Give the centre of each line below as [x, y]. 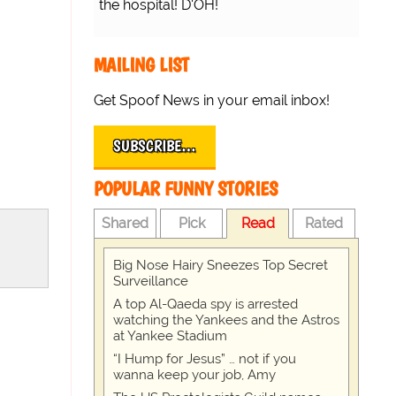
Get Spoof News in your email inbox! [212, 101]
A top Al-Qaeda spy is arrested [206, 305]
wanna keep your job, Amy [194, 375]
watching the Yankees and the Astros [226, 320]
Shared [126, 224]
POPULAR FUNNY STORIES [186, 189]
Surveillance [151, 282]
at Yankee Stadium [170, 336]
